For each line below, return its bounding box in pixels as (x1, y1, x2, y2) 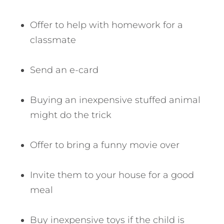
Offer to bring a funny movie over (30, 139, 179, 151)
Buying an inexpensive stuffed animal (30, 94, 200, 106)
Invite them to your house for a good (30, 169, 194, 181)
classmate (30, 34, 76, 46)
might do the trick (30, 109, 111, 121)
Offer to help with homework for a (30, 19, 183, 31)
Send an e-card (30, 64, 98, 76)
